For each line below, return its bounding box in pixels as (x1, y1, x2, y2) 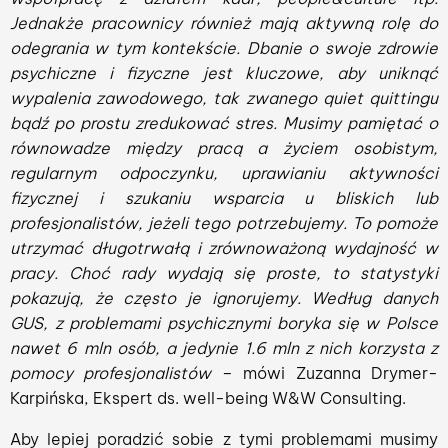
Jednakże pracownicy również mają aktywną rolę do (10, 13, 438, 33)
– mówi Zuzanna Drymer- (221, 363, 439, 383)
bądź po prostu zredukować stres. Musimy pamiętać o (10, 113, 438, 133)
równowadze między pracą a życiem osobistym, (10, 138, 438, 158)
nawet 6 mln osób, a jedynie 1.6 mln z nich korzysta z (10, 338, 438, 358)
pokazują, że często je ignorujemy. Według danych (10, 288, 438, 308)
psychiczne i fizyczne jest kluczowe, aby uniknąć (10, 63, 438, 83)
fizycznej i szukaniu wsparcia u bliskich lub (10, 188, 438, 208)
